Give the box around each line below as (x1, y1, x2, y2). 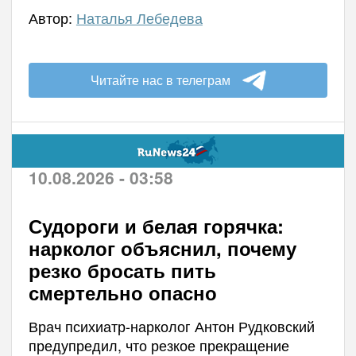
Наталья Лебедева (75, 6, 203, 28)
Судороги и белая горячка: (28, 211, 284, 239)
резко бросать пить (28, 256, 216, 284)
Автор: (28, 6, 76, 28)
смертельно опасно (28, 278, 217, 306)
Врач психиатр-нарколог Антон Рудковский (28, 315, 315, 336)
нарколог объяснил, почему (28, 234, 296, 261)
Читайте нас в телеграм (90, 70, 230, 89)
